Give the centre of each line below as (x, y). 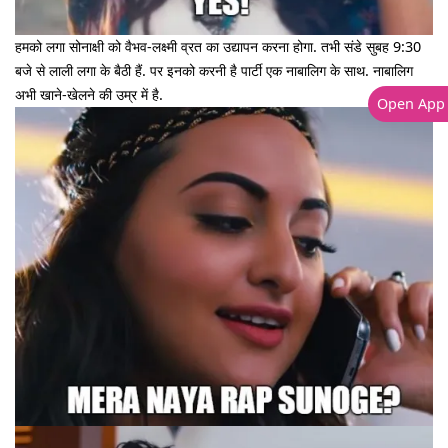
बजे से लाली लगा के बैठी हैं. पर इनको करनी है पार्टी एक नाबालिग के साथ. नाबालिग (214, 70)
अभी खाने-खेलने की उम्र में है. (89, 94)
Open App (410, 103)
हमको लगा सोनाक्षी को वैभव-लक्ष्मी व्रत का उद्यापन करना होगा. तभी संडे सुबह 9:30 (218, 46)
